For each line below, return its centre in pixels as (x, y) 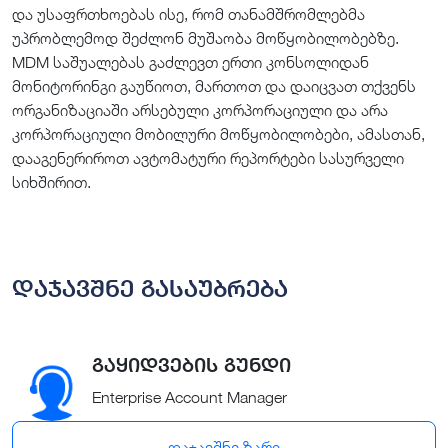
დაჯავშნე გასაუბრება (150, 289)
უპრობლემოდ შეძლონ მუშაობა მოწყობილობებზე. (205, 38)
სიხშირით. (51, 182)
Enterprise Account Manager (189, 397)
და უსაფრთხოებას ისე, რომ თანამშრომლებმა (188, 14)
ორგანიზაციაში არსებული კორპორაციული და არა (200, 110)
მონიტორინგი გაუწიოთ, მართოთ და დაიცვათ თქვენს (214, 86)
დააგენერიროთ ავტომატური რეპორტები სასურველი (208, 158)
